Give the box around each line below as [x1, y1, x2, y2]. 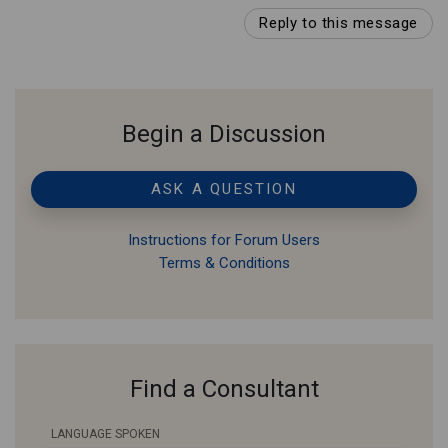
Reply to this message [259, 14, 418, 33]
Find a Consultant [129, 375, 319, 404]
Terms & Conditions [158, 254, 290, 273]
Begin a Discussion [122, 120, 326, 149]
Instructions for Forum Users [128, 231, 320, 250]
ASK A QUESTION [151, 180, 297, 199]
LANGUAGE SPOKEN [51, 427, 160, 442]
